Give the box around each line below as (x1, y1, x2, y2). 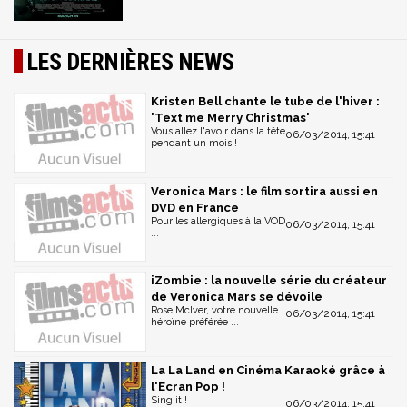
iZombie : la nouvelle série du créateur (151, 273, 387, 288)
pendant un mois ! (151, 137, 237, 149)
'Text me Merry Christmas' (151, 111, 310, 124)
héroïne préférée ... (151, 316, 239, 329)
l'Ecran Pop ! (151, 380, 225, 394)
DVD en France (151, 200, 239, 214)
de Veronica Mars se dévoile (151, 290, 323, 304)
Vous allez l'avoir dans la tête (151, 125, 285, 137)
